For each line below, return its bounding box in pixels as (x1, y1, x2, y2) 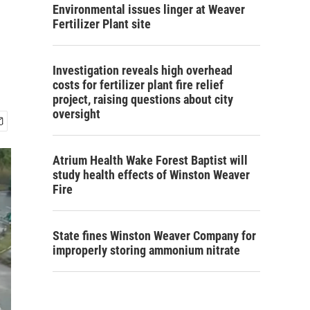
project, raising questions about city (53, 92, 233, 107)
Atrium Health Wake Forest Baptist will (53, 153, 248, 167)
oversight (53, 107, 100, 121)
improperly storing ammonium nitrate (53, 243, 240, 257)
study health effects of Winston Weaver (53, 167, 250, 182)
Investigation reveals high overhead (53, 63, 232, 77)
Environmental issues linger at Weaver (53, 2, 245, 17)
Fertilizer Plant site (53, 17, 151, 31)
